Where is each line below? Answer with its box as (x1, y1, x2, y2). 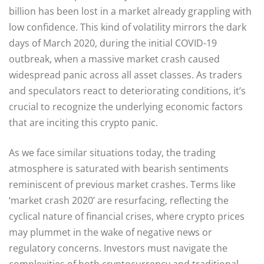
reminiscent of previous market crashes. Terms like (9, 177, 236, 191)
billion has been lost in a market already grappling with (9, 4, 252, 18)
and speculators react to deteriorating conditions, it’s (9, 84, 246, 97)
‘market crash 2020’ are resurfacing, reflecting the (9, 193, 229, 207)
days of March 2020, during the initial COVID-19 (9, 36, 217, 49)
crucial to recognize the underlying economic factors (9, 100, 243, 113)
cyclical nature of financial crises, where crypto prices (9, 209, 245, 223)
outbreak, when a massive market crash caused (9, 52, 220, 65)
